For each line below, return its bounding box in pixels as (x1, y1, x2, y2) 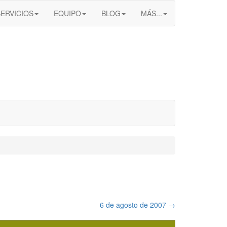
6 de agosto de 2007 (100, 200, 168, 210)
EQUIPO (54, 8, 81, 18)
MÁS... (141, 8, 162, 18)
